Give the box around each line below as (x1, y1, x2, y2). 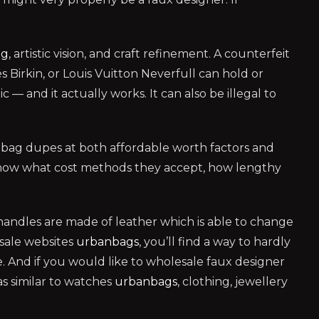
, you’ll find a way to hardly (139, 235, 291, 249)
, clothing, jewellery (177, 275, 288, 288)
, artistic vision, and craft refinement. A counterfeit (9, 47, 290, 61)
